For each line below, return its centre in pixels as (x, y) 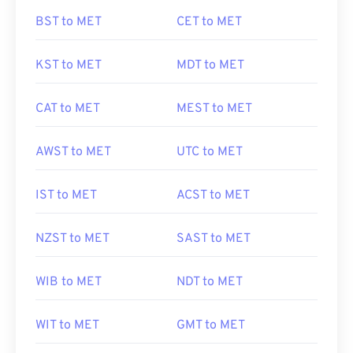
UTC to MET (210, 152)
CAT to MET (68, 109)
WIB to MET (69, 282)
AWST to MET (73, 152)
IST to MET (66, 195)
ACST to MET (213, 195)
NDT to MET (210, 282)
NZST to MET (72, 239)
